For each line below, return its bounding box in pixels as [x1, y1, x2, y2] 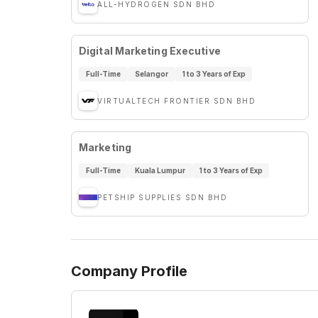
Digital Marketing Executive [79, 45, 221, 57]
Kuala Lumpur [134, 166, 185, 175]
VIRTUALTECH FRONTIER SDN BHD [97, 97, 256, 105]
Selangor [134, 70, 168, 78]
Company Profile [71, 263, 187, 280]
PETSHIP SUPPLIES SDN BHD [97, 193, 227, 202]
